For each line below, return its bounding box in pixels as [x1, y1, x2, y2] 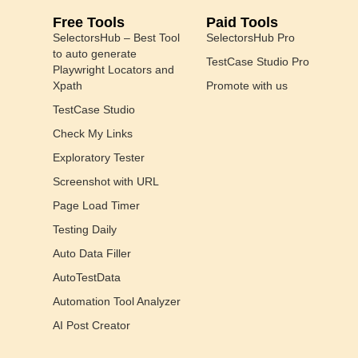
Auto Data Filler [53, 246, 131, 260]
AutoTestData [53, 270, 121, 284]
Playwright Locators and [53, 62, 174, 76]
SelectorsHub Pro [206, 30, 295, 44]
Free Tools [53, 14, 125, 30]
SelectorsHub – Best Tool [53, 30, 180, 44]
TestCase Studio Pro [206, 54, 309, 68]
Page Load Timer [53, 198, 140, 212]
